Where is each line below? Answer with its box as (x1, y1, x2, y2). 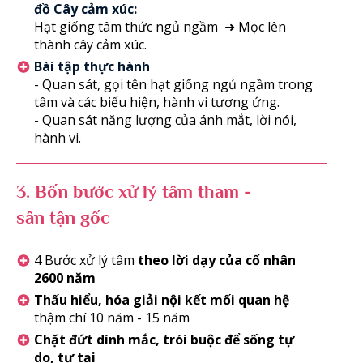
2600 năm (33, 268, 96, 287)
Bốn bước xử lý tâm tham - (29, 180, 251, 202)
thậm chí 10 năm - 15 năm (33, 308, 190, 327)
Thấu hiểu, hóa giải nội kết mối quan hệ (33, 290, 289, 309)
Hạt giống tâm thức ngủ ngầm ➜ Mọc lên (33, 17, 286, 36)
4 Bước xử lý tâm (33, 250, 135, 269)
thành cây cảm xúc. (33, 35, 147, 53)
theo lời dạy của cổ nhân (134, 250, 296, 269)
